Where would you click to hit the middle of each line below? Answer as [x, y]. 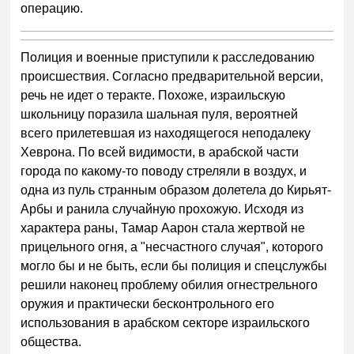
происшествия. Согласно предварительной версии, [172, 77]
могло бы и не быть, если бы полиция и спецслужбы [174, 266]
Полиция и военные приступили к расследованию [168, 58]
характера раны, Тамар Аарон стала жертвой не [163, 228]
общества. [51, 342]
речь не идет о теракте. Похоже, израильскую [153, 96]
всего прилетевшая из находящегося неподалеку [166, 134]
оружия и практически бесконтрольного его [148, 304]
